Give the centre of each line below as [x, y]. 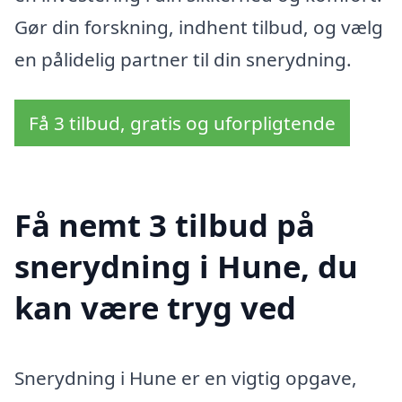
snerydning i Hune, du [186, 266]
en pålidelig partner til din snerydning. [183, 59]
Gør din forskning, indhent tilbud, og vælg [199, 26]
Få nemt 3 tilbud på [165, 224]
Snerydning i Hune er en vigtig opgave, [186, 377]
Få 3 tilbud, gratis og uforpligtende [182, 123]
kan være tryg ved [155, 307]
